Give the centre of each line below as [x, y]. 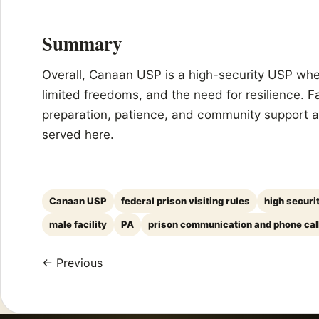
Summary [82, 43]
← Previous [72, 263]
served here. [78, 135]
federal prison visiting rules [185, 201]
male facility [78, 225]
